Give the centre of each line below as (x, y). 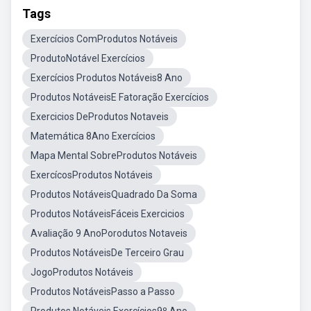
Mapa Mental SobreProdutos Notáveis (114, 155)
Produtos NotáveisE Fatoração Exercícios (120, 97)
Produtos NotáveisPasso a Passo (103, 292)
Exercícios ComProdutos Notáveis (104, 39)
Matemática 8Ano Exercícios (93, 136)
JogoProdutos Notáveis (82, 272)
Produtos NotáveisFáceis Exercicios (108, 214)
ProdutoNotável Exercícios (88, 58)
